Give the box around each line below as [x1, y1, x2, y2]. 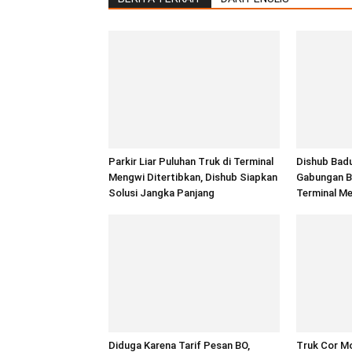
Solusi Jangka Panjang [108, 187, 214, 199]
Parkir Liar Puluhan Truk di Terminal [108, 156, 273, 167]
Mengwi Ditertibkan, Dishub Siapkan [108, 171, 277, 183]
